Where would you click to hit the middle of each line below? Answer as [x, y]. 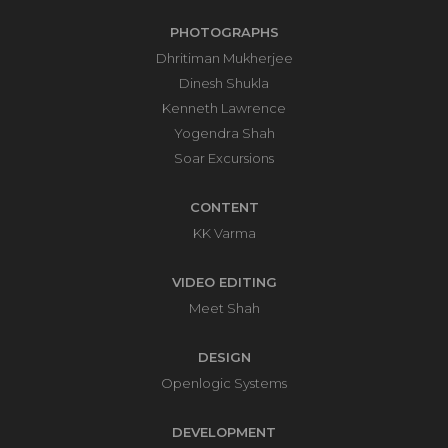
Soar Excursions [224, 158]
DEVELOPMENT [224, 432]
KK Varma [224, 233]
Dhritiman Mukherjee [224, 58]
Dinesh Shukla [224, 83]
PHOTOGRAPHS [224, 32]
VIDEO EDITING [224, 282]
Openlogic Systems [224, 383]
